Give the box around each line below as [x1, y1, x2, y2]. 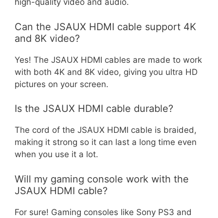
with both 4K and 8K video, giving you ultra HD [15, 67, 198, 77]
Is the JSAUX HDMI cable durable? [15, 103, 173, 114]
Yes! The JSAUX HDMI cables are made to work [15, 54, 202, 65]
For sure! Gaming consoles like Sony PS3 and [15, 207, 192, 217]
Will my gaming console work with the [15, 173, 189, 185]
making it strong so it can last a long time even [15, 137, 197, 147]
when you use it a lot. [15, 149, 98, 159]
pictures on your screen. [15, 79, 109, 89]
